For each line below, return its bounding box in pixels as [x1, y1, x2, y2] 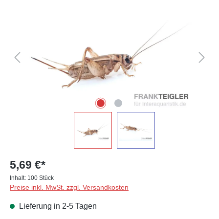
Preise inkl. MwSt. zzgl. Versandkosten [10, 183, 129, 191]
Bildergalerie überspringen [9, 3, 102, 11]
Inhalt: [10, 175, 27, 181]
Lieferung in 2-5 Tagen [17, 202, 97, 210]
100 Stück [27, 175, 54, 181]
